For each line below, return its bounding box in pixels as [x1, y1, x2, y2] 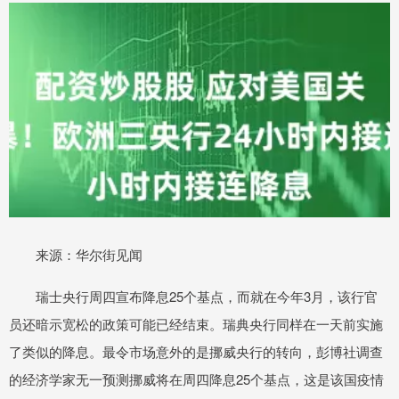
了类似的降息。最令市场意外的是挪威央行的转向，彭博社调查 [9, 341, 383, 361]
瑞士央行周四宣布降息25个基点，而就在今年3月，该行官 [9, 286, 378, 305]
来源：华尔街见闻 [9, 244, 142, 264]
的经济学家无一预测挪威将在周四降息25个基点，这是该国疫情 [9, 369, 384, 388]
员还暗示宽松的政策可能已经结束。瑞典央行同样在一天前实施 [9, 313, 383, 333]
